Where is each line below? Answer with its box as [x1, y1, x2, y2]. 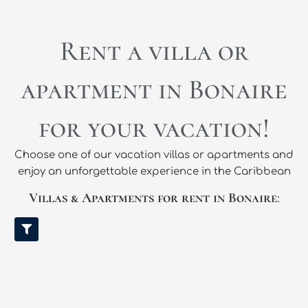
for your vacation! [38, 111, 269, 144]
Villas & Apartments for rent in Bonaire [28, 190, 277, 207]
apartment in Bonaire [21, 73, 287, 106]
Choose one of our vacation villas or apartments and [14, 149, 294, 161]
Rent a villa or [59, 34, 249, 67]
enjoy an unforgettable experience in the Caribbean [17, 166, 291, 177]
